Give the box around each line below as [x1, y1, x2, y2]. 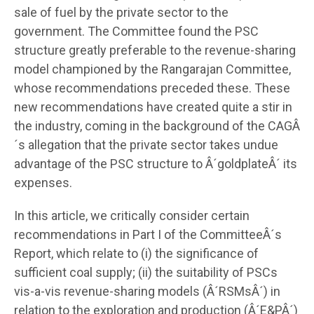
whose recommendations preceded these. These [14, 80, 290, 95]
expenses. [14, 175, 72, 190]
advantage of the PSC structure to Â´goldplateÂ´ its [14, 156, 297, 171]
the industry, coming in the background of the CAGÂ [14, 118, 300, 133]
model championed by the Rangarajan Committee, [14, 61, 291, 76]
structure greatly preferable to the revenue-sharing [14, 42, 296, 57]
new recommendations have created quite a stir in [14, 99, 292, 114]
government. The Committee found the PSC [14, 23, 259, 39]
